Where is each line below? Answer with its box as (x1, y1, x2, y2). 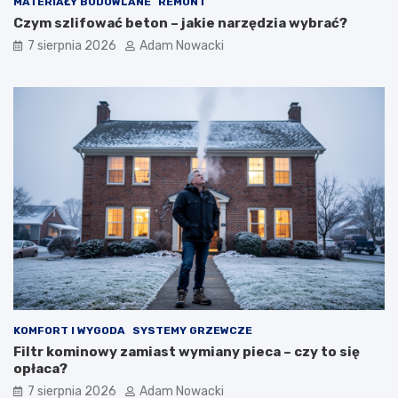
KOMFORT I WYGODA (13, 324, 125, 338)
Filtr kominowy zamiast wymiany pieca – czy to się (13, 344, 360, 361)
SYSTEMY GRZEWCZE (132, 324, 252, 338)
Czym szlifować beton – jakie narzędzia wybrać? (13, 15, 347, 32)
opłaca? (13, 361, 68, 378)
